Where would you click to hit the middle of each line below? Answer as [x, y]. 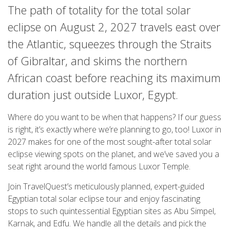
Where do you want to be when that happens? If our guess [114, 117]
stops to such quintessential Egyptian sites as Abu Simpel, [112, 211]
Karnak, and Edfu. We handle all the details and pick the [107, 223]
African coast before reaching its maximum [114, 78]
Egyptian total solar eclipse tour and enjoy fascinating [104, 199]
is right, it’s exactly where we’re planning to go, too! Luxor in [114, 129]
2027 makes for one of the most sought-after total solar [110, 142]
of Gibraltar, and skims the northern [98, 61]
